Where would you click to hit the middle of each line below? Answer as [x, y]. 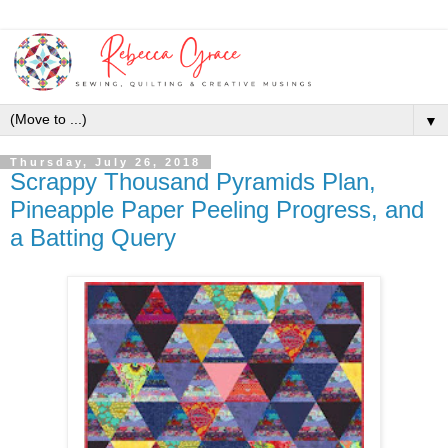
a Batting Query [93, 237]
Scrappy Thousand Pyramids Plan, [193, 181]
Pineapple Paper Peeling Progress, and [217, 209]
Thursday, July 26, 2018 [105, 162]
